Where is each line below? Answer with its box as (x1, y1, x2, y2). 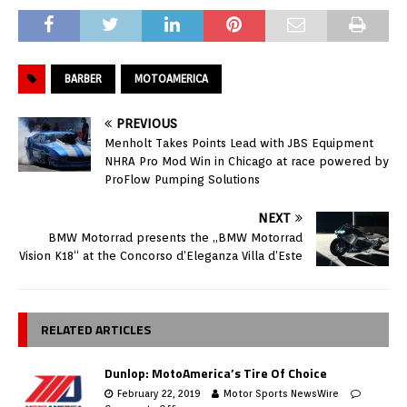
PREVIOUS (116, 116, 177, 132)
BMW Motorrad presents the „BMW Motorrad (48, 231, 303, 245)
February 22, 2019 (117, 387, 200, 401)
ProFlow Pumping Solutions (104, 173, 260, 187)
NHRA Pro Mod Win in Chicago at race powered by (104, 154, 389, 169)
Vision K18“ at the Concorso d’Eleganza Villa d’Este (19, 249, 303, 263)
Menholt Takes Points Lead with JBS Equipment (104, 136, 373, 151)
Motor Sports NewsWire (223, 387, 339, 401)
